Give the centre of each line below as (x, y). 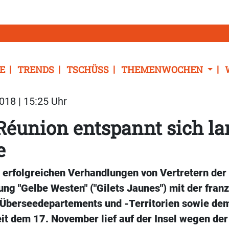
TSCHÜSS (88, 70)
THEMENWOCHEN (163, 70)
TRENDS (36, 70)
